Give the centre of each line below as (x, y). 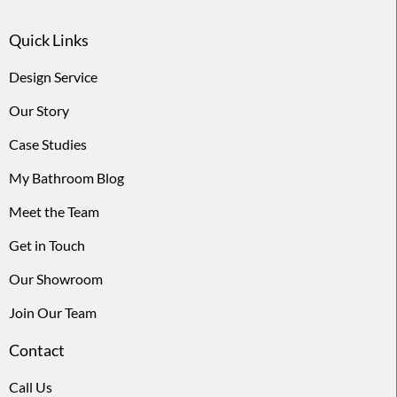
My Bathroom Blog (66, 178)
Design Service (53, 77)
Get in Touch (47, 245)
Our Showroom (56, 279)
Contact (37, 350)
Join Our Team (53, 313)
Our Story (39, 111)
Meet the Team (54, 212)
